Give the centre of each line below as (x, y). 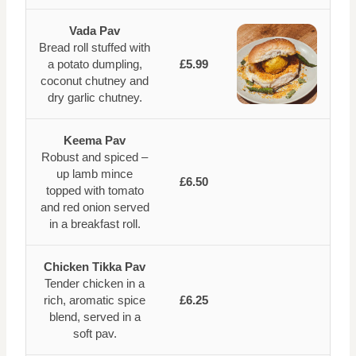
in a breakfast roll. (95, 224)
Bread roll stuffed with (95, 48)
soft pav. (95, 334)
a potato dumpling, (95, 64)
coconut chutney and (95, 81)
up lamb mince (95, 174)
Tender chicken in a (95, 284)
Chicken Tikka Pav (95, 267)
